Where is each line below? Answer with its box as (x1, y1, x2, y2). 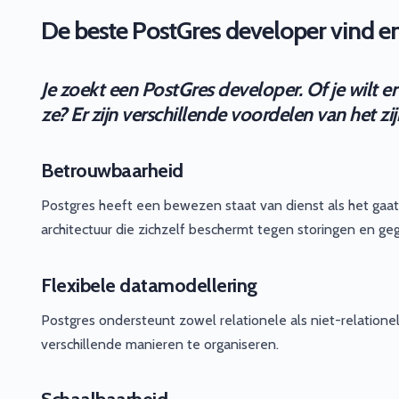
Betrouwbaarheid (41, 159, 183, 183)
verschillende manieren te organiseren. (41, 335, 279, 353)
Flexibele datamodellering (41, 273, 257, 297)
